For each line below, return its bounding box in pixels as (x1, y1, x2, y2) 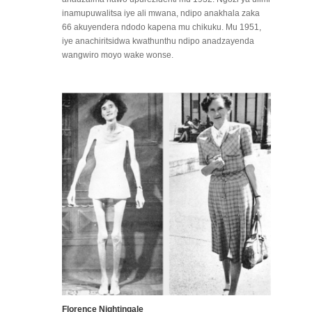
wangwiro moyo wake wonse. (62, 50, 173, 61)
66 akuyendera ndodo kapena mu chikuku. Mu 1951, (62, 22, 261, 33)
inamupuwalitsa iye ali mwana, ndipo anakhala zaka (62, 8, 260, 19)
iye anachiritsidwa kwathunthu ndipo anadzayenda (62, 36, 254, 47)
